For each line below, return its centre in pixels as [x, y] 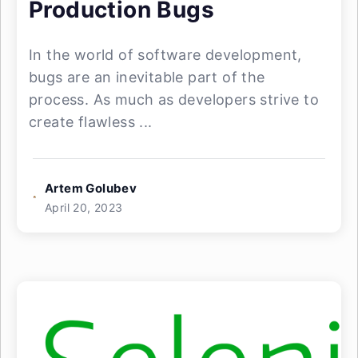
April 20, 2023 [84, 207]
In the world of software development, [165, 55]
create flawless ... [91, 122]
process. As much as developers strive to [174, 99]
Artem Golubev [91, 188]
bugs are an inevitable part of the [147, 77]
